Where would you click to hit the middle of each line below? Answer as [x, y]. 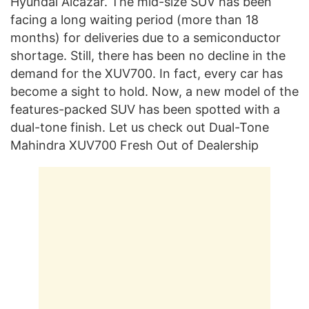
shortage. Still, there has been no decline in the [148, 55]
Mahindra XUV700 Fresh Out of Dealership [134, 145]
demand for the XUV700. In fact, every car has [147, 73]
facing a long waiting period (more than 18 [134, 19]
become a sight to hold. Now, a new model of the [154, 91]
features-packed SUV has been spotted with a [145, 109]
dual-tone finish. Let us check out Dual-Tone [140, 127]
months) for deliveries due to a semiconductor [146, 37]
